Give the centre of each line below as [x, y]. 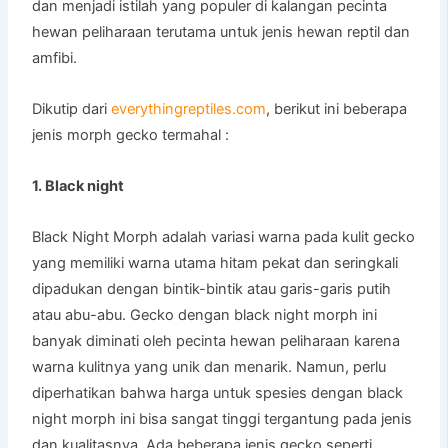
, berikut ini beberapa [337, 109]
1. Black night [78, 186]
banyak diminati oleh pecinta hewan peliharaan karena [216, 341]
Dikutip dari [72, 109]
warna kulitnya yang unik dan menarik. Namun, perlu [209, 367]
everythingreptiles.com [189, 109]
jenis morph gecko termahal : [131, 135]
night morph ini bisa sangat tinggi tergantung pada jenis [222, 419]
